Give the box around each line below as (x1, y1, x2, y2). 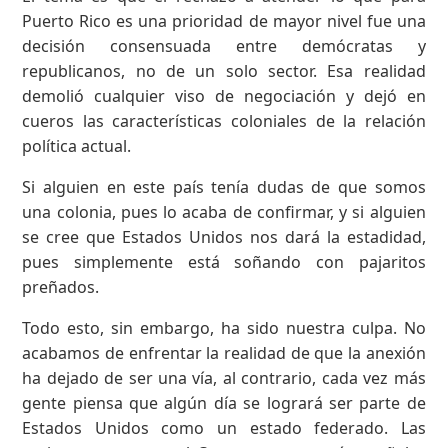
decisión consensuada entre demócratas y (22, 34, 426, 57)
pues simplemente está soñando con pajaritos (22, 250, 426, 273)
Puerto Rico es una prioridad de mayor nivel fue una (22, 9, 426, 32)
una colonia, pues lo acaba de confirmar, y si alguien (22, 200, 426, 223)
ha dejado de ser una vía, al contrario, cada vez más (22, 366, 426, 389)
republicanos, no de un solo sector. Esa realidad (22, 59, 426, 82)
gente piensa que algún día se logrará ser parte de (22, 391, 426, 414)
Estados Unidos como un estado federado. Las (22, 416, 426, 439)
